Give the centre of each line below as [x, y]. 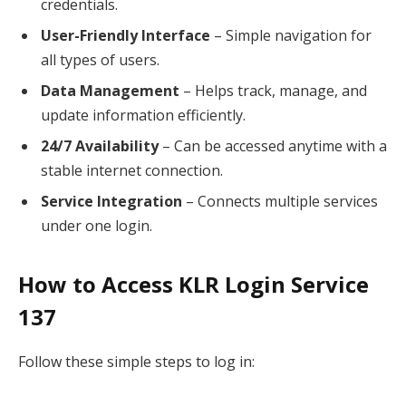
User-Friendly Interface [126, 36]
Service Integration [111, 202]
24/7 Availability [100, 146]
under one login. [97, 226]
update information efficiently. [143, 116]
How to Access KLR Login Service [193, 284]
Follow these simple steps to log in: [136, 361]
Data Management [110, 91]
